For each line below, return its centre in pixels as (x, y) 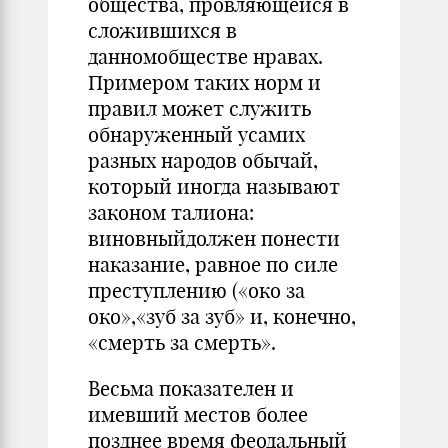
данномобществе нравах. (205, 56)
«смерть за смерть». (182, 342)
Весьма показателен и (191, 388)
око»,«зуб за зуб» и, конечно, (222, 316)
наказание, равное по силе (213, 264)
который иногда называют (214, 186)
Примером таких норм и (204, 82)
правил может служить (199, 108)
